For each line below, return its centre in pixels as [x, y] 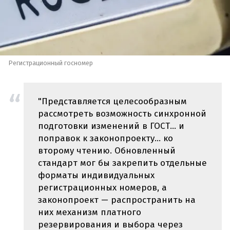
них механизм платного [90, 212]
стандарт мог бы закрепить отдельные [122, 163]
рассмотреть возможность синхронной [122, 113]
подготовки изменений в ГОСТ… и [111, 126]
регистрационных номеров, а [102, 187]
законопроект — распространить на [117, 200]
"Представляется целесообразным [112, 101]
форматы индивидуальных [96, 175]
